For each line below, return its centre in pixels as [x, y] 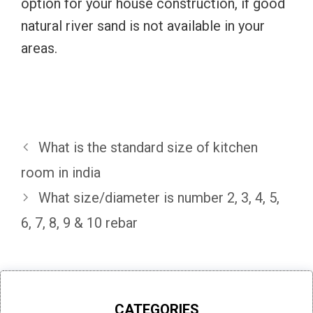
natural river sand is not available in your [143, 26]
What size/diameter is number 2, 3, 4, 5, [159, 197]
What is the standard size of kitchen [148, 147]
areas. [39, 48]
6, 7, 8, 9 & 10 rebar [79, 223]
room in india [61, 172]
